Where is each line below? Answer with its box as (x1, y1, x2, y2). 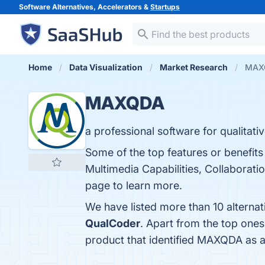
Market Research (160, 62, 228, 72)
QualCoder (85, 217, 140, 230)
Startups (150, 2, 180, 11)
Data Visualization (69, 62, 143, 72)
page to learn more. (85, 179, 182, 192)
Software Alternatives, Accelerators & (19, 2, 150, 11)
